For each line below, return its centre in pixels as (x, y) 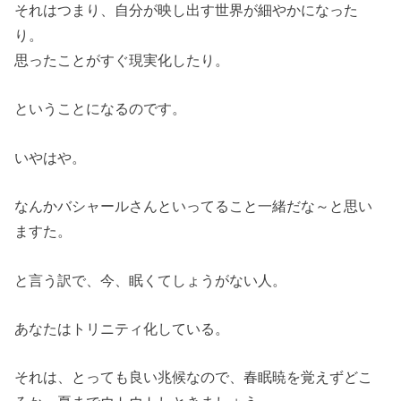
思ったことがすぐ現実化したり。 (122, 60)
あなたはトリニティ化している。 (122, 328)
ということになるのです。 (101, 109)
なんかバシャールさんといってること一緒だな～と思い (194, 206)
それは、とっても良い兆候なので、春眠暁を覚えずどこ (194, 377)
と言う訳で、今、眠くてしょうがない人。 (151, 280)
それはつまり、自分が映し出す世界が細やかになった (187, 10)
